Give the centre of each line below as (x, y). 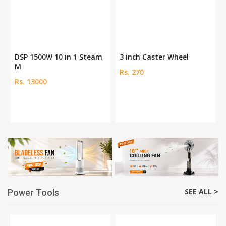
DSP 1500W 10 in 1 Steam (59, 57)
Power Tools (33, 193)
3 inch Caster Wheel (154, 57)
